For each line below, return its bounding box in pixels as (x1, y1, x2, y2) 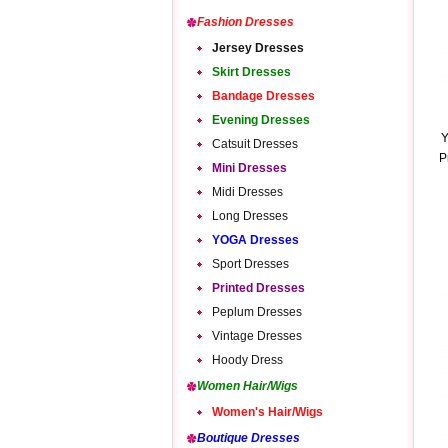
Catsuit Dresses (212, 137, 298, 151)
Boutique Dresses (197, 431, 300, 445)
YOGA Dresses (212, 233, 299, 247)
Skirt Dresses (212, 65, 291, 79)
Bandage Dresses (212, 89, 315, 103)
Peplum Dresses (212, 305, 302, 319)
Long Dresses (212, 209, 288, 223)
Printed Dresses (212, 281, 305, 295)
